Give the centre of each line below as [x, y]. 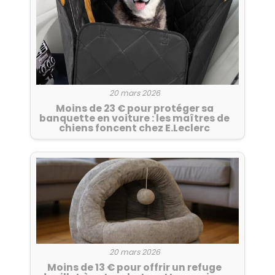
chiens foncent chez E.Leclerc [134, 128]
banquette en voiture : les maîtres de [134, 118]
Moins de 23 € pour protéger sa [134, 109]
